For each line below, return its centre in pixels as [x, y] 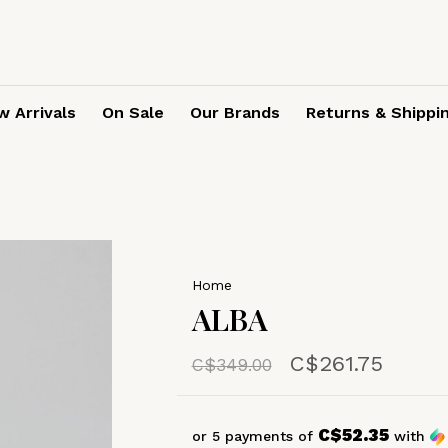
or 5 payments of [254, 436]
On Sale [133, 112]
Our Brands [235, 112]
